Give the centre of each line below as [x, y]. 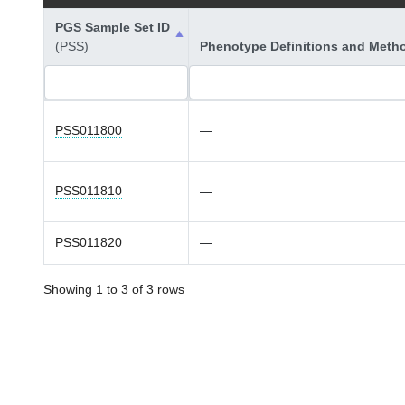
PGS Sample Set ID [113, 27]
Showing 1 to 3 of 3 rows [114, 289]
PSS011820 [89, 242]
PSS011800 [89, 130]
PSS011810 [89, 191]
